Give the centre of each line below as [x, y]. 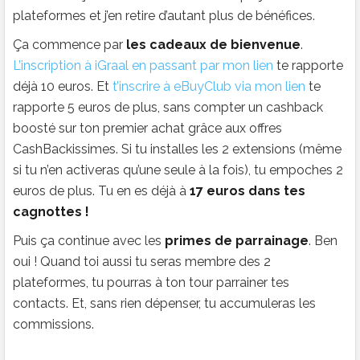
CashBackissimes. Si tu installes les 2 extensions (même [177, 149]
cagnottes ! [51, 211]
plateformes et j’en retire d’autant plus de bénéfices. [164, 15]
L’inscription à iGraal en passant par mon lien [143, 65]
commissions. [53, 324]
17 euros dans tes [247, 190]
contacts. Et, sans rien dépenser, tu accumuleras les [164, 303]
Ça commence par [70, 44]
